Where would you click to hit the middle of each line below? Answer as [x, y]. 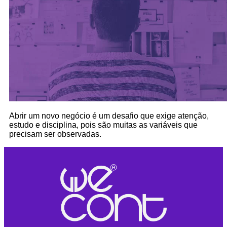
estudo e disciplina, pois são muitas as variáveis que [103, 125]
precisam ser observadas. [55, 134]
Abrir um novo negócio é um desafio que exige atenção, [109, 116]
